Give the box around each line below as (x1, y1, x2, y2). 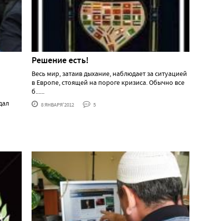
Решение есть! (32, 54, 89, 66)
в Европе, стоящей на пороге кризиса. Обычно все (32, 77, 184, 87)
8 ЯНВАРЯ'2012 (40, 101, 74, 108)
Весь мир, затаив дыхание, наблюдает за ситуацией (32, 69, 187, 78)
